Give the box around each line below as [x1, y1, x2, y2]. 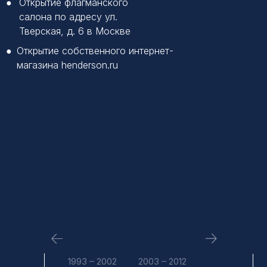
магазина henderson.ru [17, 59, 118, 71]
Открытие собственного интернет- [17, 45, 173, 57]
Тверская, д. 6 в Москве [19, 25, 131, 37]
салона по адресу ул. [19, 11, 117, 23]
